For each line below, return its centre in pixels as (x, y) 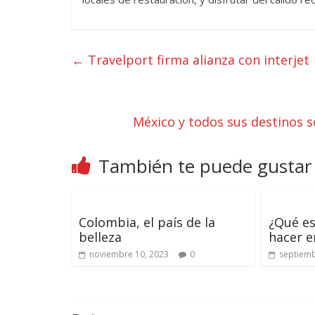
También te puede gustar (205, 166)
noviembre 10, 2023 (129, 254)
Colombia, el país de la (147, 222)
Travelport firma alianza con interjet (197, 59)
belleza (100, 237)
